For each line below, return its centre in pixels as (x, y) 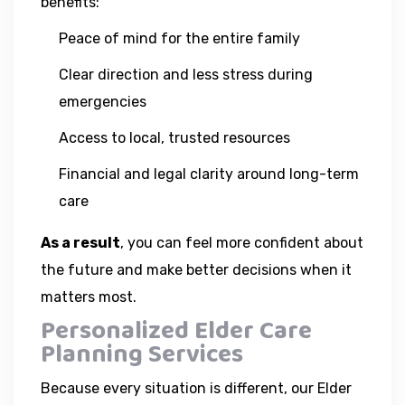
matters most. (89, 297)
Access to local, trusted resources (174, 137)
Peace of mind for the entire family (179, 38)
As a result (80, 242)
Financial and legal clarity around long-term (209, 174)
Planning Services (142, 354)
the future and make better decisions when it (196, 269)
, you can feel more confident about (242, 242)
